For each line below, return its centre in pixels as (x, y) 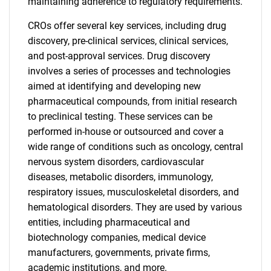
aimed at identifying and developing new (114, 86)
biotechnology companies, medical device (117, 237)
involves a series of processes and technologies (129, 71)
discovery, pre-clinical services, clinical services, (128, 41)
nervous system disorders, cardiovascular (116, 162)
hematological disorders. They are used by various (135, 207)
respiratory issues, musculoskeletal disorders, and (133, 192)
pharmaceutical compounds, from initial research (132, 101)
